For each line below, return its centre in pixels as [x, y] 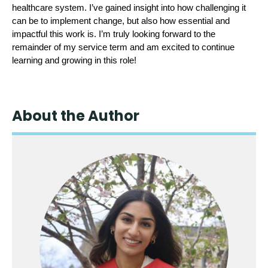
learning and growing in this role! [74, 60]
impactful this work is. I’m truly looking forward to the [114, 34]
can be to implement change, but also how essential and [121, 21]
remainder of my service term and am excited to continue [123, 47]
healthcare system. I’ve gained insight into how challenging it [129, 8]
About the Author [76, 116]
